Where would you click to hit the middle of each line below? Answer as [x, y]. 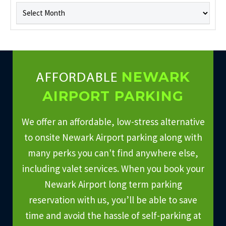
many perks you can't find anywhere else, [113, 153]
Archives [31, 8]
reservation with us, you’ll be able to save [113, 200]
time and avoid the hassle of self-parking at [113, 215]
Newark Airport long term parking [113, 184]
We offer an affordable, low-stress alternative [113, 121]
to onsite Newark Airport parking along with [113, 137]
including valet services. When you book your [113, 168]
